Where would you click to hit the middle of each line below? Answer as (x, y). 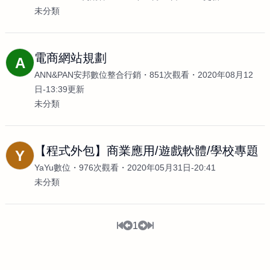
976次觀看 (99, 168)
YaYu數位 (52, 168)
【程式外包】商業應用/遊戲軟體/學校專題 (146, 151)
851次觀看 (169, 75)
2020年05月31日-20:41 (171, 168)
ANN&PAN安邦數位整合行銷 (88, 75)
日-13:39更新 (59, 89)
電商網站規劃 (71, 58)
